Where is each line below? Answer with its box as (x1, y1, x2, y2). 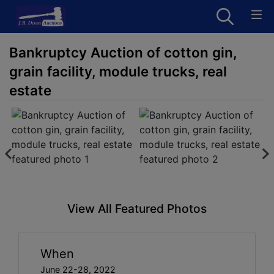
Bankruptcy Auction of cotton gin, (9, 44, 237, 61)
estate (9, 82, 51, 98)
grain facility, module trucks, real (9, 63, 227, 80)
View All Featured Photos (67, 201, 207, 216)
